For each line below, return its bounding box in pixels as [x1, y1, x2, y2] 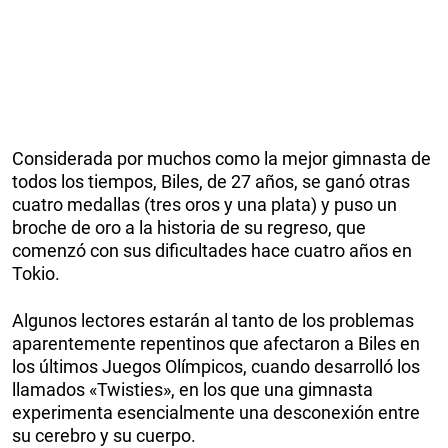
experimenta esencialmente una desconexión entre [12, 402, 420, 424]
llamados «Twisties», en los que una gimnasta [12, 379, 373, 401]
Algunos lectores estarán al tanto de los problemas [12, 310, 414, 332]
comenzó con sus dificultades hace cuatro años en [12, 240, 412, 262]
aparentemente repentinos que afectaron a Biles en [12, 333, 420, 355]
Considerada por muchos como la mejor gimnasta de [12, 148, 431, 170]
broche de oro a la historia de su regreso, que [12, 217, 366, 239]
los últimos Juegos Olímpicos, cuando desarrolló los [12, 356, 420, 378]
